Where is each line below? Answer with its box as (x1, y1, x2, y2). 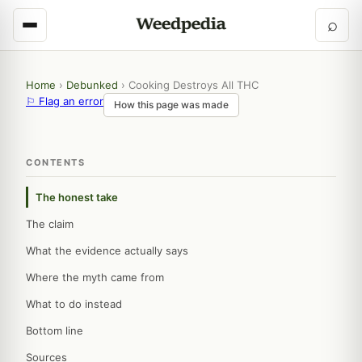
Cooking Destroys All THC (128, 78, 259, 91)
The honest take (36, 191, 118, 204)
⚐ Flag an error (26, 95, 103, 107)
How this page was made (114, 99, 229, 111)
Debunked (66, 78, 118, 91)
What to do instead (26, 297, 122, 310)
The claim (26, 217, 74, 230)
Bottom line (26, 324, 83, 337)
